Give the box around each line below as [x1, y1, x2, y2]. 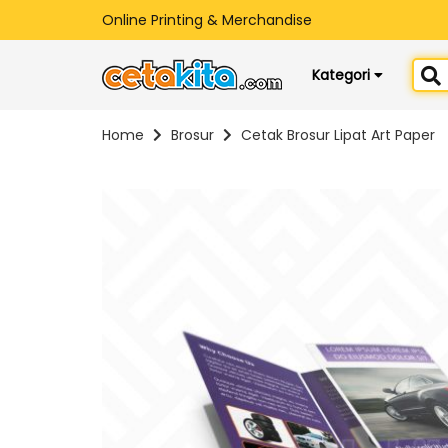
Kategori [312, 65, 374, 85]
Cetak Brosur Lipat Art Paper [241, 125, 435, 146]
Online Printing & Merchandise [102, 10, 312, 30]
